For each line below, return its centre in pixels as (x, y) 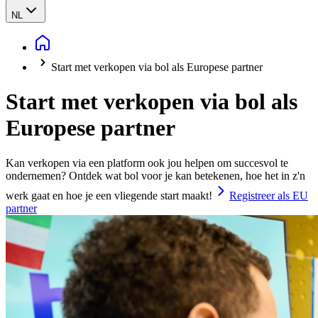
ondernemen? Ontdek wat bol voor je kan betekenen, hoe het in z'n (155, 175)
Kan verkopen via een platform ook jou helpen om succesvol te (147, 163)
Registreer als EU (269, 195)
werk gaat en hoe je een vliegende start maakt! (109, 195)
